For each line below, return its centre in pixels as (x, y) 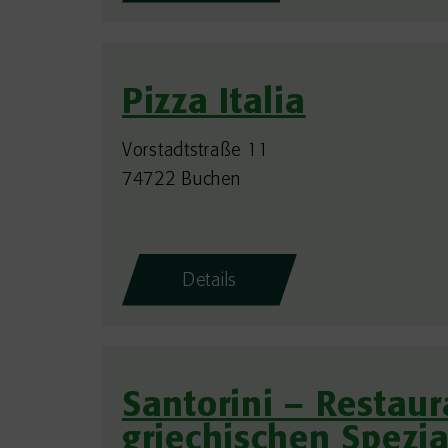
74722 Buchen (181, 180)
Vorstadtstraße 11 (195, 151)
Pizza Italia (214, 104)
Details (210, 281)
